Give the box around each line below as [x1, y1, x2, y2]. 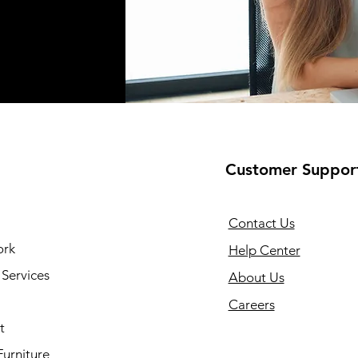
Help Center [228, 242, 300, 258]
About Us [228, 269, 284, 285]
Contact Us [228, 215, 295, 231]
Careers [228, 296, 275, 312]
